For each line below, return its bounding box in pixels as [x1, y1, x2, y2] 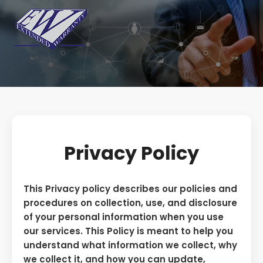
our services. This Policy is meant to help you [23, 225, 233, 238]
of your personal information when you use [23, 211, 224, 224]
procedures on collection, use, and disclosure [23, 197, 237, 210]
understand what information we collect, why [23, 239, 237, 252]
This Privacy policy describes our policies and [23, 183, 237, 195]
